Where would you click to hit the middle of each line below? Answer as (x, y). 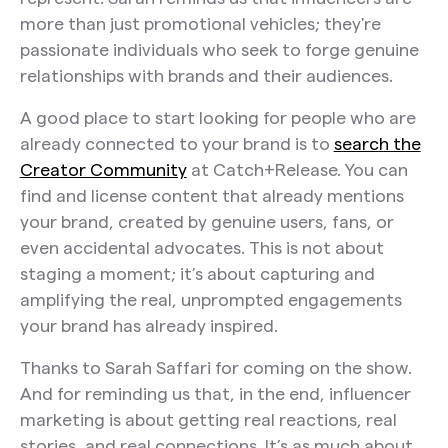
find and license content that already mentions (211, 195)
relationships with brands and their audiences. (206, 76)
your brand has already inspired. (148, 325)
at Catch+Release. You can (297, 169)
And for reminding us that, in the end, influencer (215, 393)
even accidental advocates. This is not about (201, 247)
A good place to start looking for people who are (217, 117)
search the (377, 143)
